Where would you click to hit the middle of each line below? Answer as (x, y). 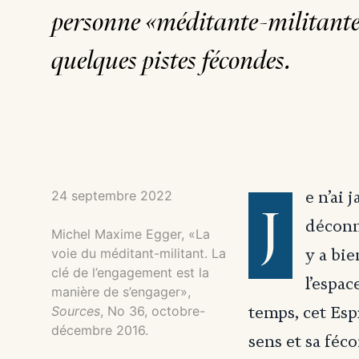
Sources (76, 311)
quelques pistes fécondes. (171, 61)
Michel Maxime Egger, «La (131, 234)
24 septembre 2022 (112, 196)
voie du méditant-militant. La (139, 253)
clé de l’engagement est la (130, 272)
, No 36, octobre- (153, 311)
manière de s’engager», (121, 292)
